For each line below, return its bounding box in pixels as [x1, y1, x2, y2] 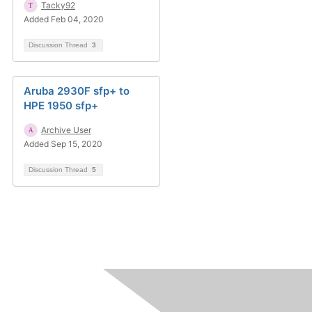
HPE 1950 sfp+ [24, 99, 98, 112]
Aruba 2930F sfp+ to [24, 84, 130, 97]
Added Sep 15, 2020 [24, 139, 102, 149]
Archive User [41, 125, 91, 135]
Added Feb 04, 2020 [24, 14, 104, 24]
